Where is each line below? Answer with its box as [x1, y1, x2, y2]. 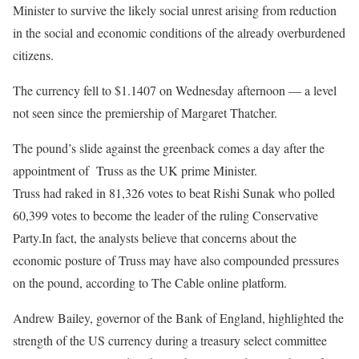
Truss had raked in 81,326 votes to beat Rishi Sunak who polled [13, 184, 335, 201]
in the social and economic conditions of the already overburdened [13, 23, 345, 41]
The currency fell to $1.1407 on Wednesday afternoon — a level [13, 81, 337, 99]
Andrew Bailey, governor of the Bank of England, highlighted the [13, 309, 344, 326]
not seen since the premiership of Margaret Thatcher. [13, 103, 277, 121]
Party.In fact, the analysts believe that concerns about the [13, 228, 296, 246]
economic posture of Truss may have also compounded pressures [13, 251, 339, 268]
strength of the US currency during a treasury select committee [13, 331, 327, 349]
